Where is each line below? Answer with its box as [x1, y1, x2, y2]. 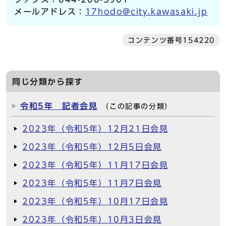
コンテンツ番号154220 [128, 37, 215, 44]
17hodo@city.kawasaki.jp [85, 8, 208, 16]
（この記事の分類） [101, 103, 173, 110]
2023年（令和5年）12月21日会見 [22, 125, 168, 133]
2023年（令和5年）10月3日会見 [22, 215, 162, 223]
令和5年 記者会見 [20, 102, 98, 110]
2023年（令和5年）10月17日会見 [22, 197, 168, 205]
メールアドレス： [14, 8, 85, 16]
